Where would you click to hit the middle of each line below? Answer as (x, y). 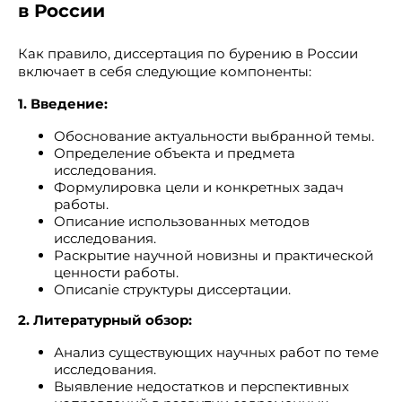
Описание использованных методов (182, 221)
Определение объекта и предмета (175, 153)
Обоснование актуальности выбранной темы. (214, 136)
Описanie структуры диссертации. (172, 289)
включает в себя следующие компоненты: (165, 71)
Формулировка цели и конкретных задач (199, 187)
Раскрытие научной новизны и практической (214, 255)
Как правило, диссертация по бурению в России (188, 53)
